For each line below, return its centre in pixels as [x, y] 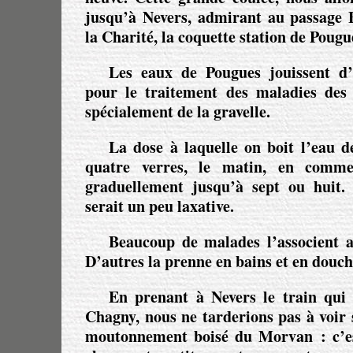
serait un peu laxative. [160, 206]
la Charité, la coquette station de [197, 36]
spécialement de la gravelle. [178, 111]
